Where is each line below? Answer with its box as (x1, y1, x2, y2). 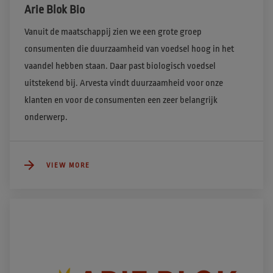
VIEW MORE (46, 161, 90, 169)
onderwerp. (24, 112, 71, 123)
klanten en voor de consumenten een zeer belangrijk (24, 95, 218, 106)
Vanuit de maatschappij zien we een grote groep (24, 27, 202, 38)
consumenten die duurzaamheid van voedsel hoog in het (24, 44, 234, 55)
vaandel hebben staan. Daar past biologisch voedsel (24, 61, 216, 72)
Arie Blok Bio (24, 3, 85, 17)
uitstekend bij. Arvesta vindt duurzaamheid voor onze (24, 78, 223, 89)
